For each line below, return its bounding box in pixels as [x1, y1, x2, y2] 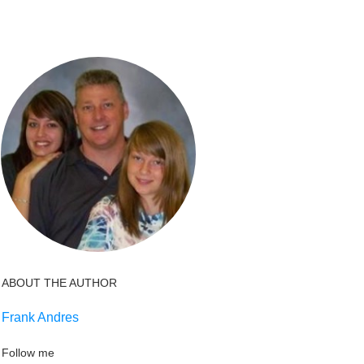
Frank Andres [2, 310, 79, 324]
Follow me [2, 345, 54, 359]
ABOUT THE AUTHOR [2, 275, 117, 289]
